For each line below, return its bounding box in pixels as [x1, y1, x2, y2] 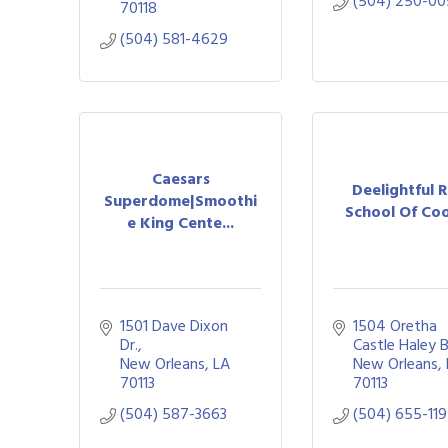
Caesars [151, 165, 210, 192]
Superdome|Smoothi [104, 187, 258, 214]
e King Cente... [127, 209, 235, 236]
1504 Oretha [353, 313, 438, 339]
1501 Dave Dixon [120, 313, 228, 339]
